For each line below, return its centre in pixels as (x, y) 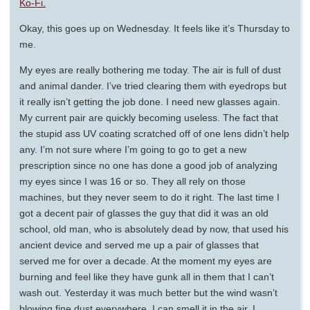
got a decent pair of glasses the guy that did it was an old (144, 213)
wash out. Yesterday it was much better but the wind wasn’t (148, 292)
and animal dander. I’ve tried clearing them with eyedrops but (153, 85)
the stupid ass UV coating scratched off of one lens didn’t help (154, 133)
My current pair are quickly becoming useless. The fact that (149, 117)
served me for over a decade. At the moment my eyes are (146, 261)
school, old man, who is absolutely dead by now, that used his (154, 229)
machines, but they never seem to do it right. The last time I (149, 197)
